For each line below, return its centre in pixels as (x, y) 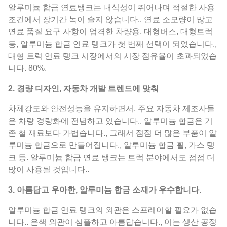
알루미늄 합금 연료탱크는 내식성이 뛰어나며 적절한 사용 (111, 7)
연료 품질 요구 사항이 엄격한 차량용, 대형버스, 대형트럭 (110, 31)
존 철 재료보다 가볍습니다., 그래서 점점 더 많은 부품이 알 (112, 133)
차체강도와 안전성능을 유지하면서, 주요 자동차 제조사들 (111, 108)
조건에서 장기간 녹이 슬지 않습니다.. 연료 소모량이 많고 (110, 19)
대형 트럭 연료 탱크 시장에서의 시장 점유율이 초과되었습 (112, 56)
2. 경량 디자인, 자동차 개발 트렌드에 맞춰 (83, 88)
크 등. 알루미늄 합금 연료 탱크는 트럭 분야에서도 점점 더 (111, 157)
